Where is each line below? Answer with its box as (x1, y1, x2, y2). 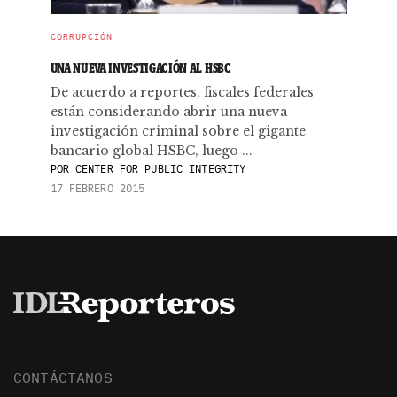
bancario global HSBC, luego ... (50, 143, 253, 159)
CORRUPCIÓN (50, 31, 113, 43)
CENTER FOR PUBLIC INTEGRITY (68, 162, 246, 175)
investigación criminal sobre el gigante (50, 123, 306, 139)
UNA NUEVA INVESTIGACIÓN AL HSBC (50, 59, 231, 76)
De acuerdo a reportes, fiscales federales (50, 84, 314, 100)
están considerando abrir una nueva (50, 104, 287, 120)
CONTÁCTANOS (13, 368, 113, 386)
